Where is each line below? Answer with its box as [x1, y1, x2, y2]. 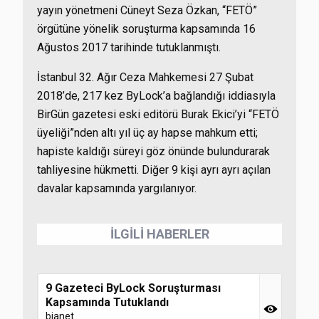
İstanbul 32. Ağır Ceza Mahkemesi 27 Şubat [37, 70, 253, 84]
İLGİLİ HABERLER [110, 226, 209, 241]
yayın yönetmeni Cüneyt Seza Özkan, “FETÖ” [37, 4, 257, 17]
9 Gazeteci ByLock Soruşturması [46, 281, 221, 295]
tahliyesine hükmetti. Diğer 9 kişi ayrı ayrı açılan [37, 163, 271, 177]
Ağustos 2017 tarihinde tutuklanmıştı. [37, 41, 221, 54]
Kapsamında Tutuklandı [46, 296, 169, 309]
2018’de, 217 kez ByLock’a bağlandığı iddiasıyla [37, 89, 276, 103]
